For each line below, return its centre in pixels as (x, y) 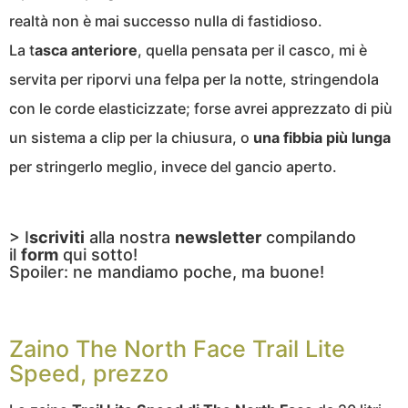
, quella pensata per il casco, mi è (252, 50)
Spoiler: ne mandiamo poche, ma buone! (167, 271)
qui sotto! (98, 254)
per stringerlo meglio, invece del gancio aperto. (173, 166)
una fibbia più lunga (322, 137)
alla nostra (130, 237)
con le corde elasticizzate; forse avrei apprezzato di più (201, 108)
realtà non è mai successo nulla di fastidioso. (166, 20)
